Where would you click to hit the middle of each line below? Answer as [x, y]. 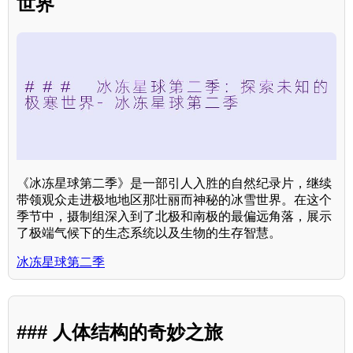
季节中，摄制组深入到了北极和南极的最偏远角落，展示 [174, 217]
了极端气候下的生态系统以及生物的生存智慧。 [149, 233]
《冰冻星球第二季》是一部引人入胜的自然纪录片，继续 [174, 184]
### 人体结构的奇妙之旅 [120, 332]
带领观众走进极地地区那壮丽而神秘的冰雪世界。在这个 [174, 200]
